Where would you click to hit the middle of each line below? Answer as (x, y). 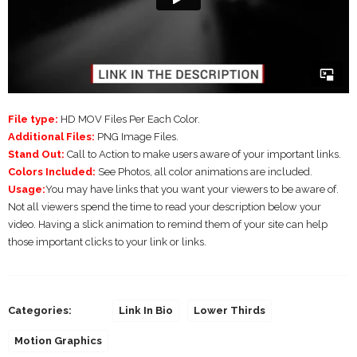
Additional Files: (51, 136)
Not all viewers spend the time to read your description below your (165, 206)
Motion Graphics (58, 340)
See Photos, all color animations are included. (204, 171)
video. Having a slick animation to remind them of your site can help (168, 224)
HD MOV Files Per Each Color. (129, 119)
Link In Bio (146, 310)
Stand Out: (36, 154)
